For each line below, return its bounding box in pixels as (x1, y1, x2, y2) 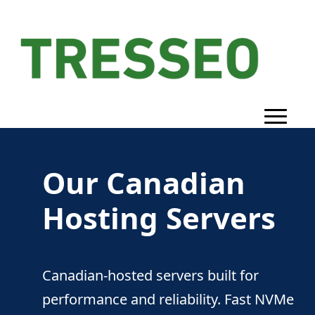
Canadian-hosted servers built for (42, 265, 259, 285)
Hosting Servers (42, 197, 276, 238)
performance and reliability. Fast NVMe (42, 289, 294, 309)
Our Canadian (42, 162, 245, 202)
